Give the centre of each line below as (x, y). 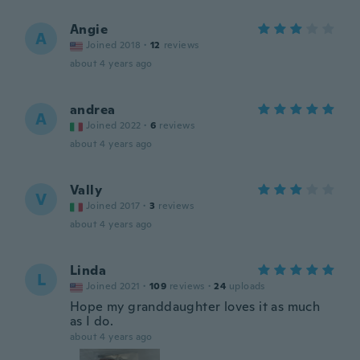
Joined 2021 (113, 286)
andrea (93, 110)
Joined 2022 (114, 125)
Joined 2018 (114, 45)
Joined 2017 (113, 206)
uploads (247, 286)
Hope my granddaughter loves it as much (195, 307)
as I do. (92, 321)
